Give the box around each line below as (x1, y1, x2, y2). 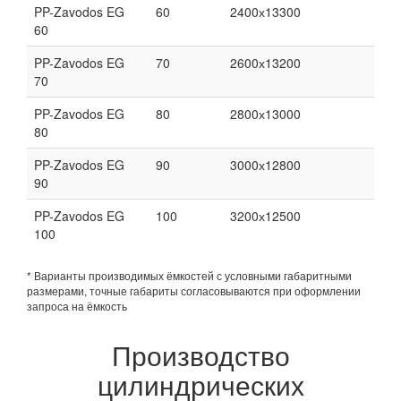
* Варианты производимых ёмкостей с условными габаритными (27, 267, 352, 283)
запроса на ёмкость (27, 297, 127, 313)
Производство (111, 335, 290, 374)
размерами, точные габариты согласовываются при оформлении (27, 282, 361, 298)
